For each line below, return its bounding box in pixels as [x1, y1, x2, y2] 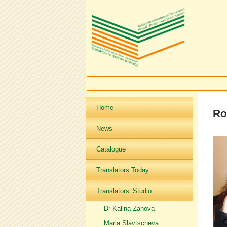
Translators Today [96, 166, 149, 174]
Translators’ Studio [96, 187, 152, 195]
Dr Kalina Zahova [103, 205, 155, 212]
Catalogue [96, 145, 126, 153]
